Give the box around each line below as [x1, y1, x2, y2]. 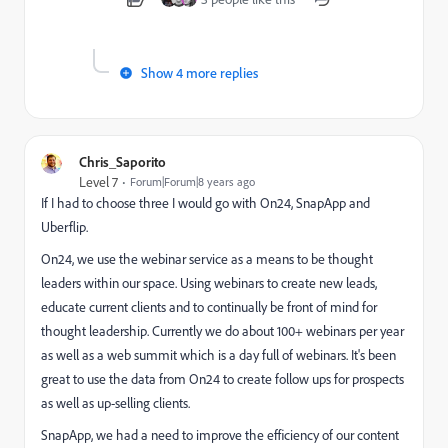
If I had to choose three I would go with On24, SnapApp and [41, 194, 370, 212]
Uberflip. [41, 218, 88, 236]
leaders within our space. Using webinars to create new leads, [41, 274, 377, 292]
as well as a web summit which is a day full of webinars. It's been [41, 346, 396, 364]
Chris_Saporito [79, 153, 166, 170]
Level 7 [79, 173, 118, 191]
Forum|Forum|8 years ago [130, 174, 255, 189]
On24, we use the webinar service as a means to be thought [41, 250, 373, 268]
